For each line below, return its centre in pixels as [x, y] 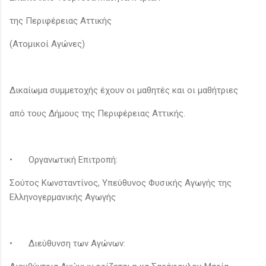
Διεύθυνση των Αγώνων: [78, 243]
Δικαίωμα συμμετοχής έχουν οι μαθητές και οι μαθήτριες [125, 90]
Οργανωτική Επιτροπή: [73, 159]
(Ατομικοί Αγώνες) [47, 44]
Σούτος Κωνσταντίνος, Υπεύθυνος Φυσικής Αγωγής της [121, 183]
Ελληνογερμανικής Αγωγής [64, 197]
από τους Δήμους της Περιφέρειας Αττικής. [97, 113]
